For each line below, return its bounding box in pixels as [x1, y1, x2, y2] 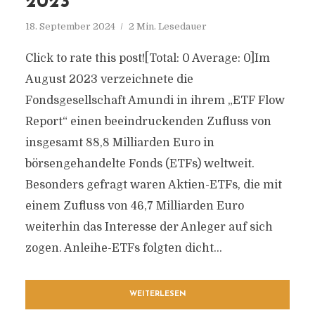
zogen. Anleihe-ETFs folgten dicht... [25, 242, 222, 255]
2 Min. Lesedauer [128, 21, 207, 32]
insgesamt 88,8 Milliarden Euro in [25, 136, 214, 149]
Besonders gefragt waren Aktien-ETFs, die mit [25, 179, 282, 191]
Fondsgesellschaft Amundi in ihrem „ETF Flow [25, 94, 285, 107]
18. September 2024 [25, 21, 115, 32]
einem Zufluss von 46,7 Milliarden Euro [25, 200, 244, 212]
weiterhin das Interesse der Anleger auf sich [25, 221, 273, 233]
